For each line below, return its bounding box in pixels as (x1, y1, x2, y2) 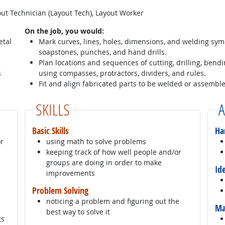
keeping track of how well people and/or (46, 147, 181, 157)
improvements (46, 168, 95, 178)
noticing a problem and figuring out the (46, 196, 179, 206)
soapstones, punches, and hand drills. (38, 47, 167, 57)
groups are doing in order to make (46, 157, 162, 167)
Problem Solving (32, 184, 88, 196)
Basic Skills (32, 124, 69, 137)
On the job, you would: (24, 26, 104, 36)
